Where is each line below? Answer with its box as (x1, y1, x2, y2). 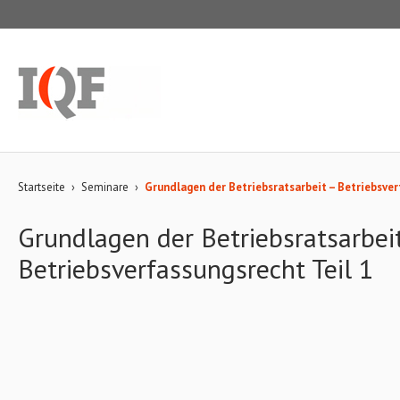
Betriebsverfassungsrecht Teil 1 (18, 251, 373, 286)
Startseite (18, 179, 65, 195)
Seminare (81, 179, 129, 195)
